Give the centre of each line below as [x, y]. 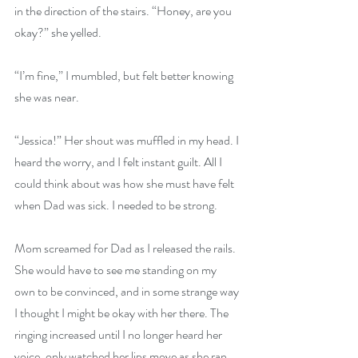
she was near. [47, 97]
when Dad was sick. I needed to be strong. [116, 205]
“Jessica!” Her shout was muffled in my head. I [128, 141]
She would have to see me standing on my [117, 270]
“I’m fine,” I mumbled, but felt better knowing [125, 76]
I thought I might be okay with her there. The [123, 313]
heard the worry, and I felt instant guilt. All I [119, 162]
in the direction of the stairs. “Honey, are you [124, 11]
